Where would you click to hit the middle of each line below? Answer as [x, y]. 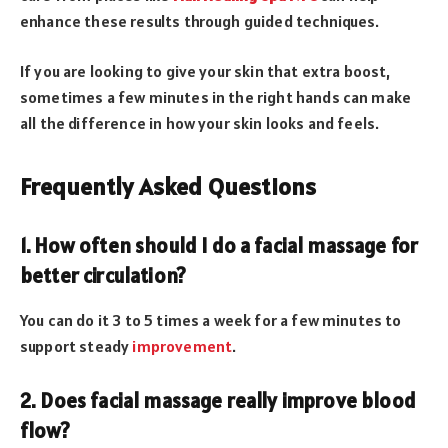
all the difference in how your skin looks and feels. [200, 123]
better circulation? [103, 276]
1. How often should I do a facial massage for [219, 246]
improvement [182, 345]
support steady [76, 345]
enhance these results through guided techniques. [200, 20]
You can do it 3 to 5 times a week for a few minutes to [211, 319]
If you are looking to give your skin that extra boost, [205, 71]
